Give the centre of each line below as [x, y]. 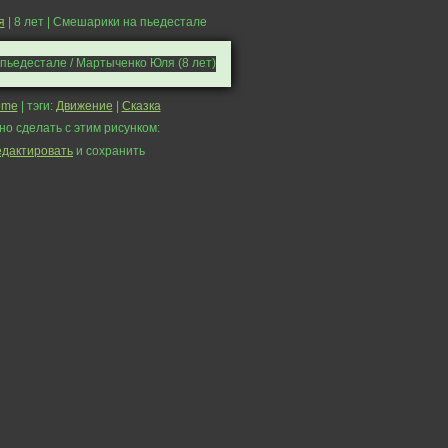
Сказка [141, 106]
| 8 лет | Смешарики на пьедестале [105, 22]
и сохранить [109, 151]
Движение [84, 106]
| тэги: [36, 106]
